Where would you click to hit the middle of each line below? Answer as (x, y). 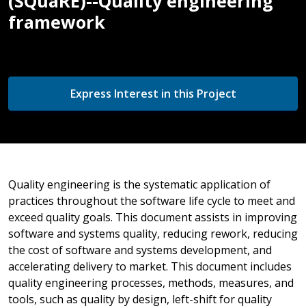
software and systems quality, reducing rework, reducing (153, 233)
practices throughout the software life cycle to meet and (152, 200)
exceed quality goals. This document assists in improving (153, 217)
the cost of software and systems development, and (140, 250)
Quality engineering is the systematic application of (139, 184)
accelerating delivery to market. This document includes (150, 266)
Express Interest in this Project (153, 93)
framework (57, 22)
